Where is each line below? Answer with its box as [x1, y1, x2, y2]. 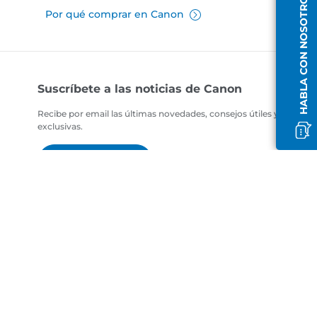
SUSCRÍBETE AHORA [50, 156, 142, 168]
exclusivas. [38, 121, 83, 132]
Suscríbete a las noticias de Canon [38, 82, 243, 96]
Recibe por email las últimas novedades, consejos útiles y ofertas [38, 108, 311, 120]
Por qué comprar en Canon [45, 8, 184, 21]
